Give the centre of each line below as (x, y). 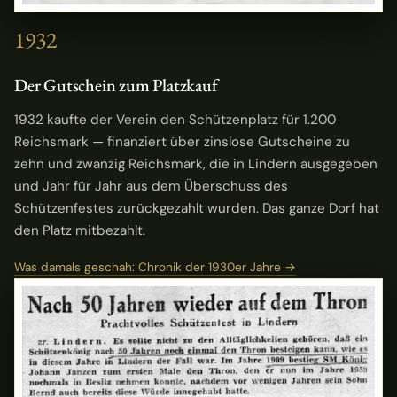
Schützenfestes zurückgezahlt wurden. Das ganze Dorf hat (197, 209)
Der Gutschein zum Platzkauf (116, 85)
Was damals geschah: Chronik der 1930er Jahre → (155, 268)
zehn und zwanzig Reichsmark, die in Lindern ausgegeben (196, 164)
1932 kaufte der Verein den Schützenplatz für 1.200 (175, 120)
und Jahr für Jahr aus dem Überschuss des (151, 187)
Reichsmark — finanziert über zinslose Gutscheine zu (182, 142)
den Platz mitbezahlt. (80, 231)
